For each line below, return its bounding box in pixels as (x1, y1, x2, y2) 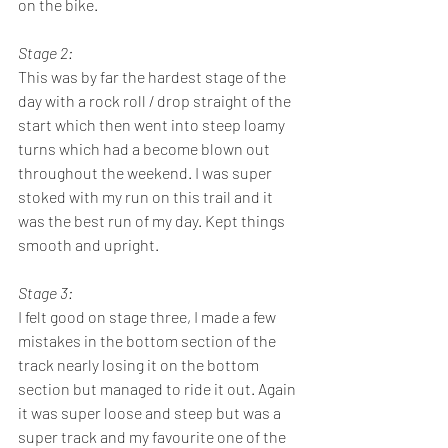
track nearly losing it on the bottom (18, 355, 262, 375)
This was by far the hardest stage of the (18, 67, 289, 87)
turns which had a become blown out (18, 139, 273, 159)
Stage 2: (18, 43, 76, 63)
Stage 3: (18, 283, 73, 303)
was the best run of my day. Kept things (18, 211, 288, 231)
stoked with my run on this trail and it (18, 187, 276, 207)
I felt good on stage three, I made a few (18, 307, 279, 327)
